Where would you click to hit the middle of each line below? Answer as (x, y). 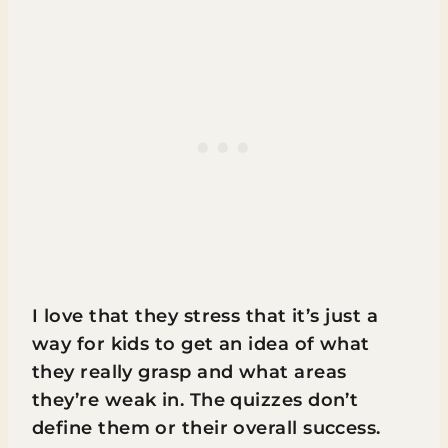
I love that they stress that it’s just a (205, 316)
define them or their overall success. (206, 428)
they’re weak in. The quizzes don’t (195, 400)
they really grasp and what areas (189, 372)
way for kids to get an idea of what (201, 344)
